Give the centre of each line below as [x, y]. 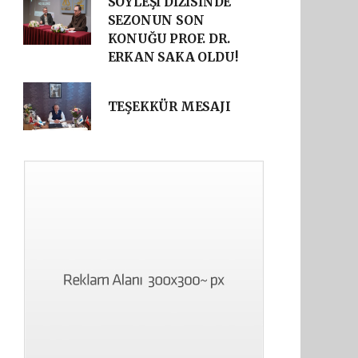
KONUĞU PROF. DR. [169, 39]
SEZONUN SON [156, 20]
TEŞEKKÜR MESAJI [169, 106]
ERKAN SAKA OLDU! [173, 57]
